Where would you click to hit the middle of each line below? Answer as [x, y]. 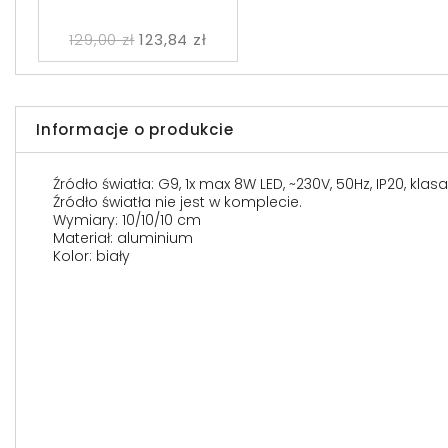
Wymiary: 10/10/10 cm [127, 220]
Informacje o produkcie [135, 130]
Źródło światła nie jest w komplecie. [177, 202]
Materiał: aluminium [123, 238]
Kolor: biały [91, 256]
